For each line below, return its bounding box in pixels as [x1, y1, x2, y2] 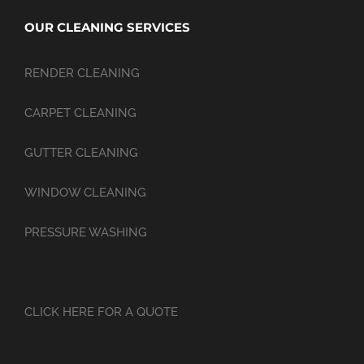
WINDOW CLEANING [24, 184, 146, 200]
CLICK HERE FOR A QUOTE [24, 304, 178, 319]
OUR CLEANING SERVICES [24, 19, 190, 35]
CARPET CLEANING [24, 105, 136, 120]
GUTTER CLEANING [24, 145, 138, 160]
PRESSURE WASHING [24, 224, 147, 240]
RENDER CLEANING [24, 65, 140, 80]
